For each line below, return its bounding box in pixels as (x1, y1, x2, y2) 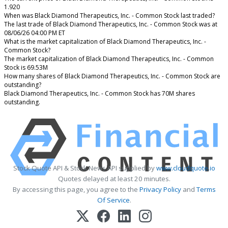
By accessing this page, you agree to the (12, 184, 139, 194)
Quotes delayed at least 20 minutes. (58, 174, 170, 183)
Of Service (97, 195, 130, 205)
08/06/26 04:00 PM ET (4, 28, 65, 37)
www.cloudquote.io (156, 163, 215, 173)
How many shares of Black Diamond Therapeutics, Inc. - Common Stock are (4, 71, 220, 80)
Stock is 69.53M (4, 63, 48, 72)
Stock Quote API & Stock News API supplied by (13, 163, 156, 173)
